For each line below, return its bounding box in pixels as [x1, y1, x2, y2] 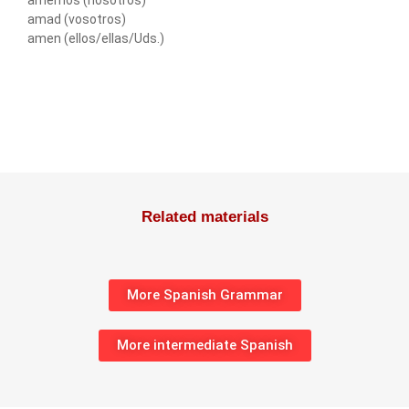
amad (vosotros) [27, 12, 126, 27]
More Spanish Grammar [126, 286, 283, 303]
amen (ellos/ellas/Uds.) [27, 31, 164, 47]
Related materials [141, 207, 268, 225]
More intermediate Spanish [116, 336, 293, 353]
